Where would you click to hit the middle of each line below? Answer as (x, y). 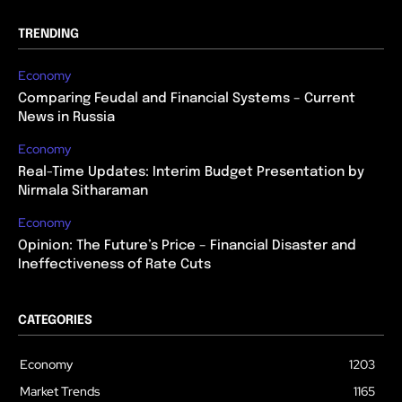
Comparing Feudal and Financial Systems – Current (187, 99)
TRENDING (48, 34)
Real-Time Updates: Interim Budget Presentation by (191, 172)
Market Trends (60, 391)
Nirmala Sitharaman (83, 191)
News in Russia (66, 118)
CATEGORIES (55, 320)
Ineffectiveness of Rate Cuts (114, 265)
